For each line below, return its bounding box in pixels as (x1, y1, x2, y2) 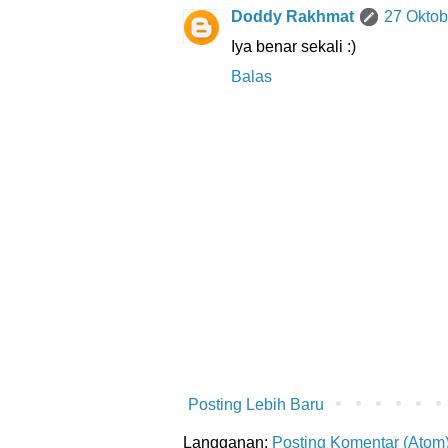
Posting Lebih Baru (188, 396, 324, 414)
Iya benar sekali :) (231, 38, 356, 56)
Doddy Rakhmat (231, 8, 354, 26)
